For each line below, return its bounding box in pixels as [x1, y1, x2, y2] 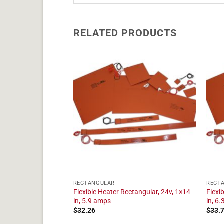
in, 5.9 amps [73, 197, 111, 205]
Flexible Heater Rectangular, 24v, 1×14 [73, 188, 190, 196]
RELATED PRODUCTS [73, 27, 177, 39]
